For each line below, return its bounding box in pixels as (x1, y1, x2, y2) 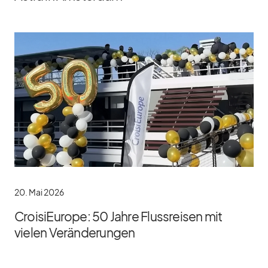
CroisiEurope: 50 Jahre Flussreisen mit (14, 208, 223, 225)
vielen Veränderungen (14, 224, 135, 241)
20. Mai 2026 (14, 187, 64, 198)
